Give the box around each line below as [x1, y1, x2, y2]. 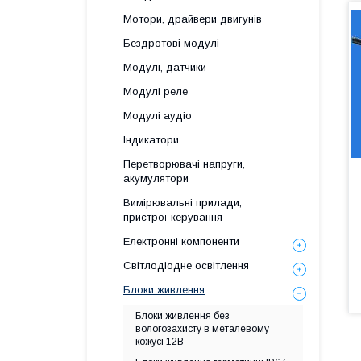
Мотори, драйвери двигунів [123, 13, 262, 25]
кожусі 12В [135, 336, 184, 347]
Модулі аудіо [123, 110, 192, 122]
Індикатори [123, 134, 179, 146]
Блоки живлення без [135, 310, 230, 322]
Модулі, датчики [123, 61, 206, 73]
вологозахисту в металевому [135, 323, 269, 334]
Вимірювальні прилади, [123, 197, 242, 209]
